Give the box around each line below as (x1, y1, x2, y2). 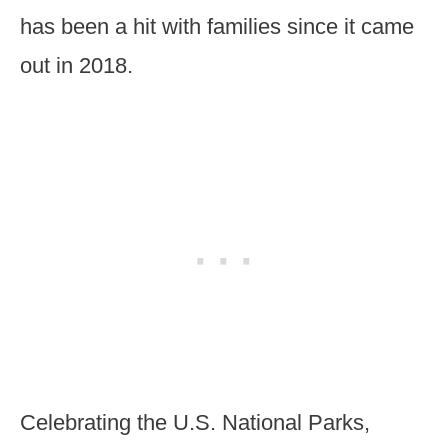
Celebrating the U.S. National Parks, (20, 410, 370, 435)
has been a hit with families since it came (20, 14, 414, 39)
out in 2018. (20, 53, 133, 78)
